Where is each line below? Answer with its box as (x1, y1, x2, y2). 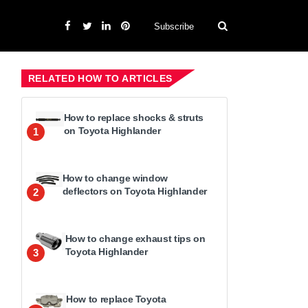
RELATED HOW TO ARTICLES (28, 73, 173, 84)
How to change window (62, 173, 168, 184)
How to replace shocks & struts (63, 112, 204, 123)
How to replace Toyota (66, 294, 166, 305)
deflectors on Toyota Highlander (62, 186, 207, 197)
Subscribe (154, 21, 194, 32)
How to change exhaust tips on (65, 233, 206, 244)
